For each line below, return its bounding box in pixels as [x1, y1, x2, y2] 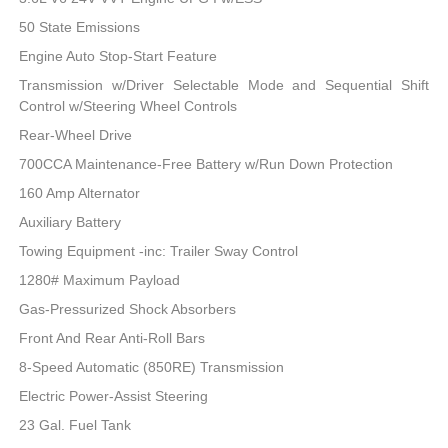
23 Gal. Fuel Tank [19, 416, 132, 433]
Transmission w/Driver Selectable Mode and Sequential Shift [19, 76, 429, 93]
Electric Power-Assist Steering [19, 387, 209, 404]
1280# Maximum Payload [19, 271, 181, 288]
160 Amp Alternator [19, 184, 141, 201]
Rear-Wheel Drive [19, 126, 133, 143]
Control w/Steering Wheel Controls [19, 97, 238, 114]
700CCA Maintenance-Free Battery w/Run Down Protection [19, 155, 394, 172]
